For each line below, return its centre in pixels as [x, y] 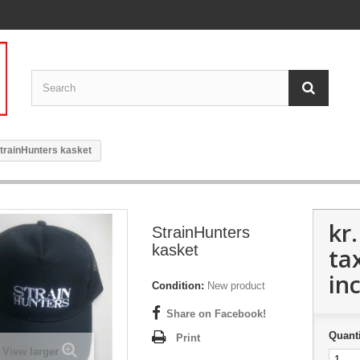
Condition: [178, 286]
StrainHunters [201, 233]
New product [236, 286]
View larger [30, 352]
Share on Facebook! [216, 314]
